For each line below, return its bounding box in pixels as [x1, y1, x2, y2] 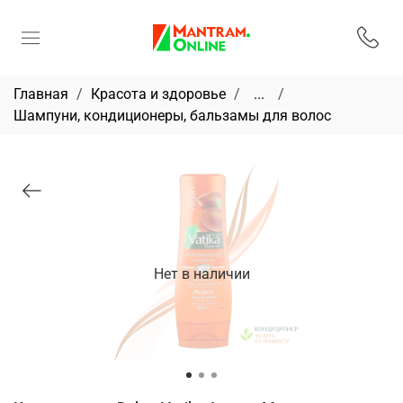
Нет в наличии [153, 264, 250, 282]
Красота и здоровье [91, 85, 226, 103]
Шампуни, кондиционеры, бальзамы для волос [13, 106, 331, 124]
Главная [13, 85, 68, 103]
